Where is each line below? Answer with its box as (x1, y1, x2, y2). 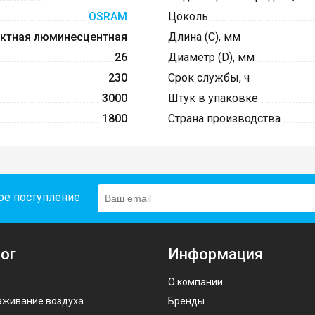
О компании (168, 276, 223, 288)
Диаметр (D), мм (168, 51, 255, 65)
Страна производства (168, 112, 281, 126)
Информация (168, 245, 263, 264)
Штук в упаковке (168, 91, 258, 105)
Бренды (168, 295, 205, 307)
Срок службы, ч (168, 71, 250, 85)
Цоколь (168, 10, 208, 24)
